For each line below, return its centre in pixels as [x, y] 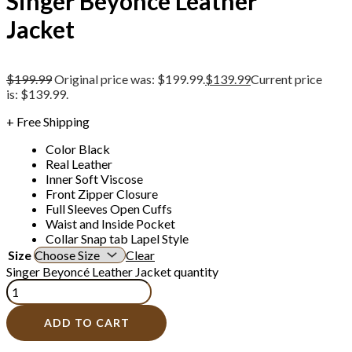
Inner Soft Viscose [94, 179]
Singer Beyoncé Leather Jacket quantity [112, 272]
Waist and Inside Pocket [110, 224]
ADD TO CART [86, 322]
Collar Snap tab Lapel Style [117, 239]
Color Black [78, 149]
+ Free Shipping [48, 122]
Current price [286, 79]
